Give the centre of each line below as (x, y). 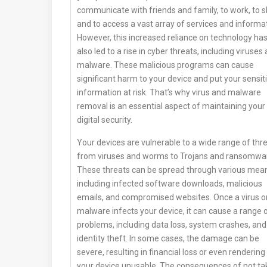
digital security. (105, 120)
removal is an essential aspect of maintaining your (171, 106)
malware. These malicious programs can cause (165, 65)
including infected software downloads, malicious (170, 184)
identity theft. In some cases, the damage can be (168, 239)
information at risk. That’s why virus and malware (169, 93)
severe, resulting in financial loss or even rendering (171, 252)
